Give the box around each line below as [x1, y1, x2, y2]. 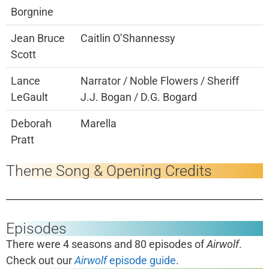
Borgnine [11, 5, 53, 18]
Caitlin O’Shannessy [80, 32, 175, 44]
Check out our [6, 254, 74, 267]
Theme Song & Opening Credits [6, 162, 212, 180]
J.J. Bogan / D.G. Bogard [80, 91, 197, 103]
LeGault [11, 91, 48, 103]
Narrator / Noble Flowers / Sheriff [80, 74, 239, 87]
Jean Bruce [11, 32, 65, 44]
